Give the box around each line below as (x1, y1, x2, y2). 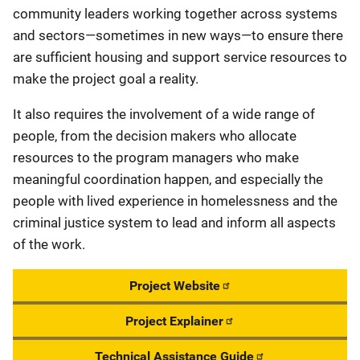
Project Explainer (125, 313, 223, 329)
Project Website (129, 278, 220, 294)
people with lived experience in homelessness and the (13, 193, 337, 210)
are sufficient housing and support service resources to (13, 49, 347, 66)
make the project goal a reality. (13, 71, 198, 88)
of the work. (13, 236, 85, 253)
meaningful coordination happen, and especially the (13, 171, 323, 188)
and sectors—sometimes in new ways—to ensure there (13, 27, 343, 44)
